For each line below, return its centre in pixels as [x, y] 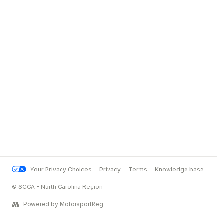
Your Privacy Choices [61, 169]
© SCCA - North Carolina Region [57, 187]
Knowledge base [179, 169]
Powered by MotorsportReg [63, 204]
